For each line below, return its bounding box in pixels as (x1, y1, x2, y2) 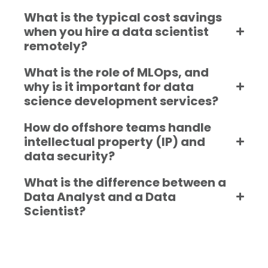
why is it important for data (24, 78, 194, 95)
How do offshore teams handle (24, 118, 211, 136)
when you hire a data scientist (24, 23, 209, 40)
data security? (24, 147, 115, 165)
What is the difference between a (24, 173, 226, 191)
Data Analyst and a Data (24, 188, 176, 205)
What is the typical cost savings (24, 8, 222, 26)
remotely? (24, 37, 87, 54)
